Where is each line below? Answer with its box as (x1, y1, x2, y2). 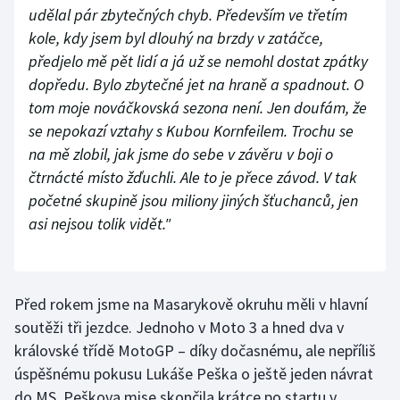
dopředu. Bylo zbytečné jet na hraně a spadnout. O (29, 74, 363, 96)
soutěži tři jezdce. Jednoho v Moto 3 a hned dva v (14, 317, 344, 338)
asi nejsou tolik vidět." (29, 213, 171, 235)
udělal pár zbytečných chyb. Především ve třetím (29, 4, 347, 26)
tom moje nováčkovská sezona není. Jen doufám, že (29, 97, 367, 119)
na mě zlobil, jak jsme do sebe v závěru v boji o (29, 144, 333, 165)
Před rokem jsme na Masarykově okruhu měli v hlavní (14, 294, 368, 315)
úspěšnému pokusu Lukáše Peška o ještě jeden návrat (14, 363, 373, 385)
